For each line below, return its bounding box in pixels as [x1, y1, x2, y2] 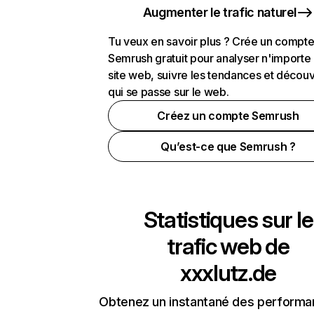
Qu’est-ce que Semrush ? [161, 139, 296, 153]
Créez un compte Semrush [157, 109, 299, 123]
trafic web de [167, 233, 289, 260]
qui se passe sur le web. [108, 85, 229, 99]
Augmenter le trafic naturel [142, 5, 297, 20]
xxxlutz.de [179, 259, 277, 287]
